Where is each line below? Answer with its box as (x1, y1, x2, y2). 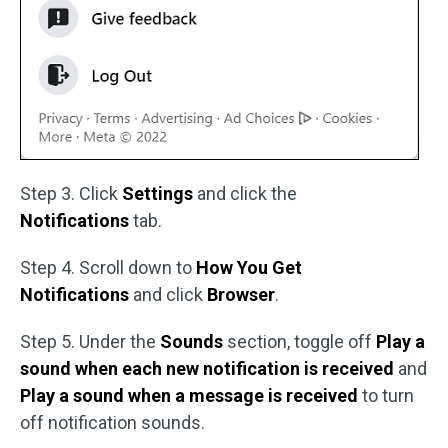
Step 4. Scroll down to (20, 257, 196, 278)
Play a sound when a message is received (20, 385, 362, 406)
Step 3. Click (20, 183, 122, 204)
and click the (197, 183, 297, 204)
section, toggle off (223, 331, 376, 352)
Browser (207, 284, 275, 305)
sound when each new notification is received (20, 358, 394, 379)
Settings (122, 183, 197, 204)
